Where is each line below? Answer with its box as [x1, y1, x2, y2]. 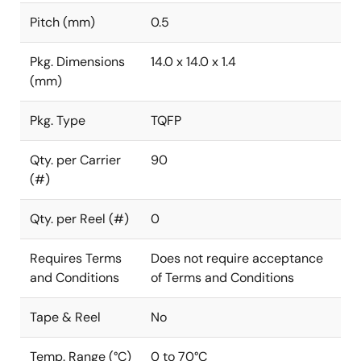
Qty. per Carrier [30, 151, 121, 168]
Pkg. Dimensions [30, 53, 125, 70]
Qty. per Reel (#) [30, 210, 129, 227]
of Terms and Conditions [151, 269, 294, 286]
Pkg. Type [30, 112, 85, 129]
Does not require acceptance [151, 250, 323, 267]
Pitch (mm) [30, 14, 95, 31]
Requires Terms [30, 250, 122, 267]
